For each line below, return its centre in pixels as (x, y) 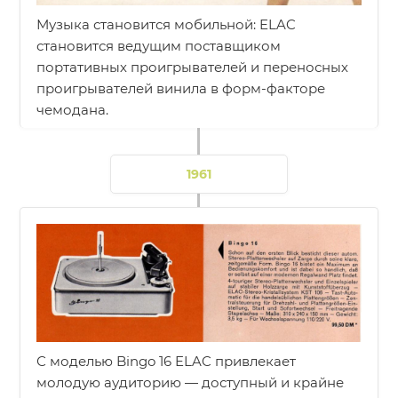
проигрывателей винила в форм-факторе (181, 89)
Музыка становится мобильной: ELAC (167, 25)
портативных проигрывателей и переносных (193, 68)
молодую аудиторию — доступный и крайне (191, 383)
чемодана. (73, 110)
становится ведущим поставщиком (159, 46)
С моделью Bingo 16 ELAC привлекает (167, 362)
